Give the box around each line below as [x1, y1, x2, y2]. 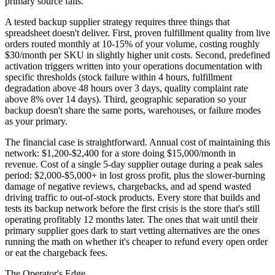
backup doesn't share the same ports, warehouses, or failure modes [5, 105, 261, 116]
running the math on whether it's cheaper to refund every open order [5, 236, 268, 247]
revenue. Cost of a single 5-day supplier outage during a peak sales [5, 159, 263, 170]
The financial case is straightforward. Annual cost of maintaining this [5, 137, 270, 148]
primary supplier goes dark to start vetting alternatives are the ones [5, 225, 260, 236]
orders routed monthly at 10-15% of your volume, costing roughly [5, 39, 260, 50]
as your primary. [5, 116, 68, 127]
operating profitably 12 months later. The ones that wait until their [5, 214, 258, 225]
